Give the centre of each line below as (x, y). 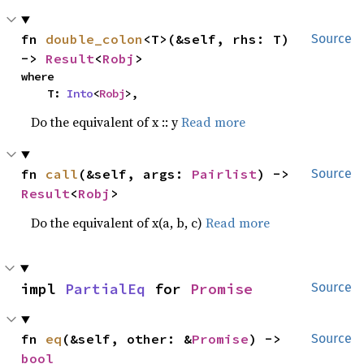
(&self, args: (135, 174)
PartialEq (105, 289)
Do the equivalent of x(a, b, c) (119, 223)
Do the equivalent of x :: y (106, 122)
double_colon (95, 39)
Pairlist (225, 174)
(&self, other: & (127, 339)
